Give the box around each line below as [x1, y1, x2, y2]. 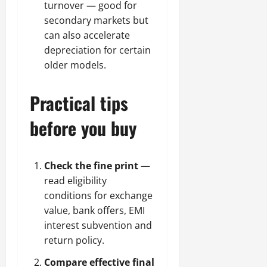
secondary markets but [44, 14, 148, 27]
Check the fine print [44, 159, 138, 172]
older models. [44, 58, 106, 72]
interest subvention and [44, 219, 152, 232]
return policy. [44, 234, 104, 247]
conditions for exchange [44, 189, 153, 202]
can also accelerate [44, 29, 130, 42]
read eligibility [44, 174, 107, 187]
